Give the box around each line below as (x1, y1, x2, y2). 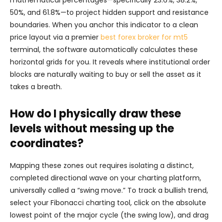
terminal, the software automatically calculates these (10, 45, 198, 55)
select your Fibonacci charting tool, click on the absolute (10, 198, 206, 208)
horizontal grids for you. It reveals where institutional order (10, 57, 210, 67)
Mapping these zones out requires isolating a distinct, (10, 161, 194, 170)
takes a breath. (10, 82, 62, 92)
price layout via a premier (10, 32, 99, 42)
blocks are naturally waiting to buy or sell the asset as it (10, 69, 201, 79)
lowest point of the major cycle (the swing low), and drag (10, 210, 209, 220)
